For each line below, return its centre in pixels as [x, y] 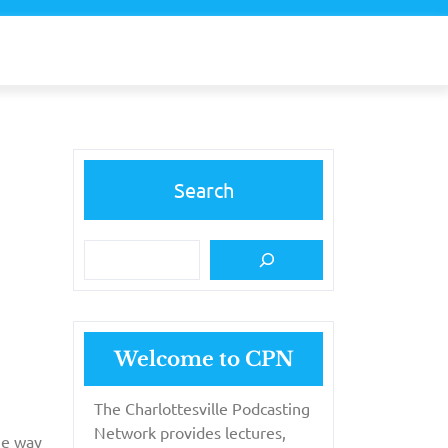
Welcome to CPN [203, 358]
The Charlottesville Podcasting [202, 407]
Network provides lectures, [190, 431]
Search [203, 189]
